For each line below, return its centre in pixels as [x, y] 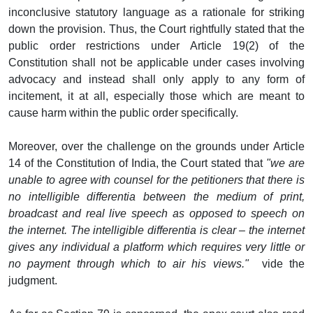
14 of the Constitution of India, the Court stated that [138, 163]
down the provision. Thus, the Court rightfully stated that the [156, 29]
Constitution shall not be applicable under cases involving [156, 62]
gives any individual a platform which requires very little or [156, 247]
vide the [277, 263]
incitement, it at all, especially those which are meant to [156, 96]
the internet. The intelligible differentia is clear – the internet [156, 230]
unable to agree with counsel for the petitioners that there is [156, 180]
